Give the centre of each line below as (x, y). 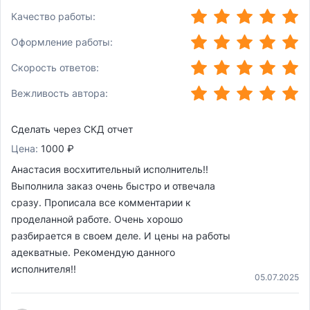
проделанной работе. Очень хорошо (97, 219)
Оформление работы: (62, 42)
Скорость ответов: (55, 67)
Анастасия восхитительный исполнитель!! (110, 170)
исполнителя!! (44, 269)
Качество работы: (53, 16)
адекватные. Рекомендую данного (93, 253)
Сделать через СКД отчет (72, 129)
